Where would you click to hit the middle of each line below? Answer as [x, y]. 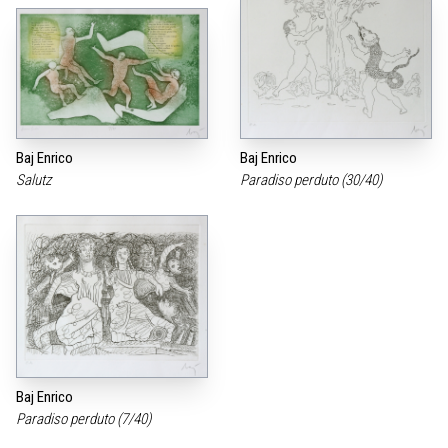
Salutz [35, 180]
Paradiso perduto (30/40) [312, 180]
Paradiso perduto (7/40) [85, 419]
